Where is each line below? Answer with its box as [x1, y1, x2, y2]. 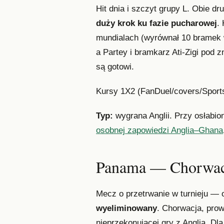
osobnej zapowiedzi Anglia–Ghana [96, 125, 223, 135]
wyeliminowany [96, 203, 157, 213]
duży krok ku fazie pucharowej [96, 18, 217, 28]
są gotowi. [96, 62, 134, 72]
